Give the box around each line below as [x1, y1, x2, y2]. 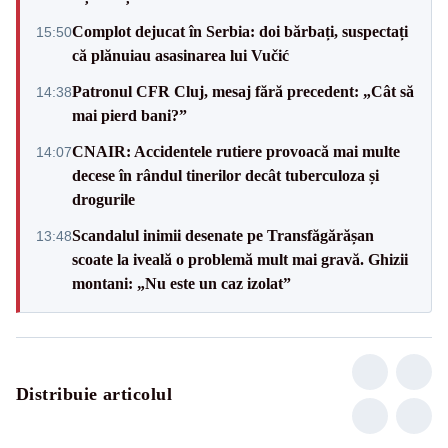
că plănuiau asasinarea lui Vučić [72, 47, 289, 65]
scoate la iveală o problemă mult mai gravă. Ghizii [72, 251, 408, 269]
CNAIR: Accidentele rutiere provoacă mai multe [72, 143, 400, 161]
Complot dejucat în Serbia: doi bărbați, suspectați [72, 23, 408, 41]
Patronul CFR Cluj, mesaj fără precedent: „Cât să [72, 83, 414, 101]
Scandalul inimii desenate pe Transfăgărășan [72, 227, 374, 245]
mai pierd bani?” [72, 107, 187, 125]
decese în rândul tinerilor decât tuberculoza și [72, 167, 379, 185]
